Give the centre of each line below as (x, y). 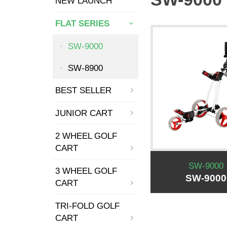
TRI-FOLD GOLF (87, 206)
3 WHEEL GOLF (86, 171)
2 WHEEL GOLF (86, 136)
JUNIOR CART (84, 113)
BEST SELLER (83, 90)
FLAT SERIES (82, 23)
